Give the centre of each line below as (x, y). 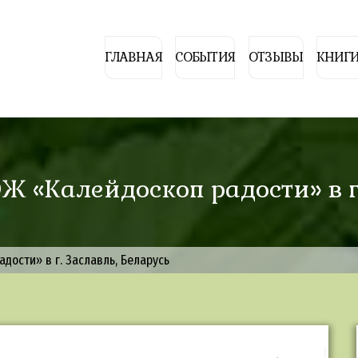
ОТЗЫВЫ (276, 58)
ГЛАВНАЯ (133, 58)
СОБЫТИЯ (205, 58)
